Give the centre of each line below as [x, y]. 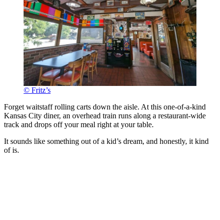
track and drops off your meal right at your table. [79, 124]
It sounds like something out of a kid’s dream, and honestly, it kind [106, 141]
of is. [12, 150]
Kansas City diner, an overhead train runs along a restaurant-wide [105, 116]
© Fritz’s [37, 90]
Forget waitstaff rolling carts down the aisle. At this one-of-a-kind [105, 107]
